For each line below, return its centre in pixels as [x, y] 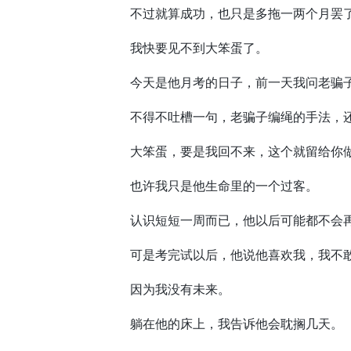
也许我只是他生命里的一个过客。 [212, 186]
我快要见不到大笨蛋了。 [186, 48]
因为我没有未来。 [168, 289]
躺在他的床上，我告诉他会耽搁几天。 [224, 324]
